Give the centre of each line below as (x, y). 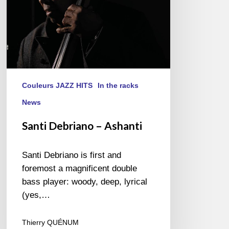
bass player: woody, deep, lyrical (85, 182)
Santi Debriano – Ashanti (82, 126)
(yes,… (36, 195)
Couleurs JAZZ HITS (58, 86)
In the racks (118, 86)
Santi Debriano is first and (72, 155)
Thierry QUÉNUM (51, 223)
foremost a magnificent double (80, 169)
